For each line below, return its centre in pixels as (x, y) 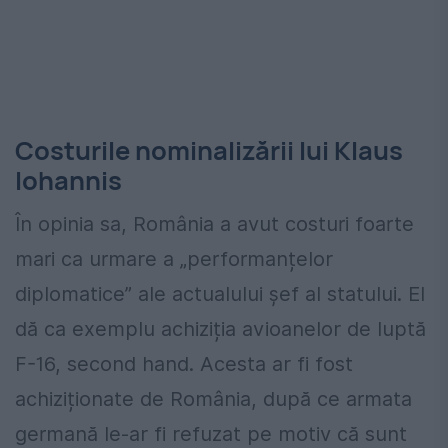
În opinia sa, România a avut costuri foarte (214, 223)
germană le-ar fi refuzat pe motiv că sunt (211, 433)
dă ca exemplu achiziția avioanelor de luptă (220, 328)
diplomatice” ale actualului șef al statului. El (220, 293)
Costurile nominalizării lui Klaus (209, 150)
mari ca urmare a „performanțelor (174, 258)
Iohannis (68, 180)
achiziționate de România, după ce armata (213, 398)
